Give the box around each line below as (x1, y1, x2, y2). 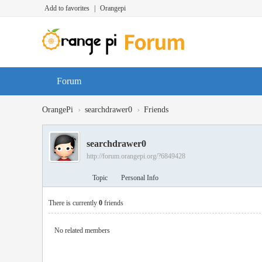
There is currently (49, 199, 99, 207)
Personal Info (121, 174, 158, 182)
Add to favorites (44, 4, 89, 12)
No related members (54, 226, 110, 235)
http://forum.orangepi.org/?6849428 (87, 152, 185, 160)
